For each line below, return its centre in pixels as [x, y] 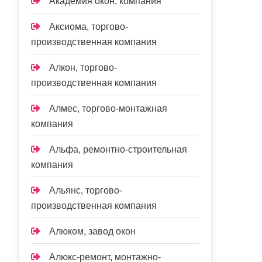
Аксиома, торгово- [89, 27]
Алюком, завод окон [93, 231]
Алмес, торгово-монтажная [108, 108]
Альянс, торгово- [86, 190]
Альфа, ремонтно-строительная [118, 149]
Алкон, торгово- [83, 68]
